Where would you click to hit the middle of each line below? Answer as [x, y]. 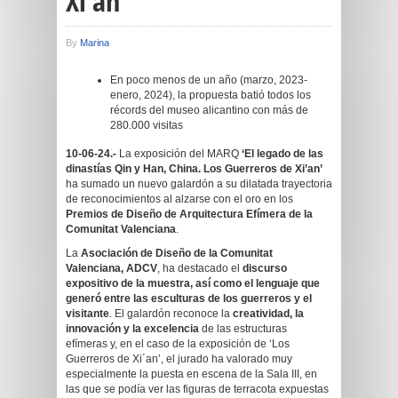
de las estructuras [243, 329]
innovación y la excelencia [132, 329]
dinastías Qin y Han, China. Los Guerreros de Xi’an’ [194, 169]
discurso [265, 268]
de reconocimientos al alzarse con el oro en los [179, 199]
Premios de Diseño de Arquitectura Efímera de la [189, 214]
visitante [88, 314]
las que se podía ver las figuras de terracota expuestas [197, 389]
